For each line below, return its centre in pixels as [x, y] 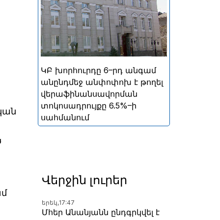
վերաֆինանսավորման [89, 94]
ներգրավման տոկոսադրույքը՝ [104, 11]
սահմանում [65, 117]
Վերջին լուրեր [84, 180]
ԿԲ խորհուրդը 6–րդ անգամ [98, 70]
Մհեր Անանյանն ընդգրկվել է [101, 212]
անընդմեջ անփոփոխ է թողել [102, 82]
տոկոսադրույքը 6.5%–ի [89, 105]
